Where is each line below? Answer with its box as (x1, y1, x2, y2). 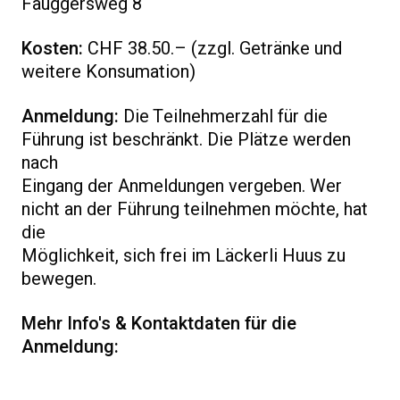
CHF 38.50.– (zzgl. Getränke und (83, 36, 342, 62)
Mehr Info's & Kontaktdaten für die (21, 311, 296, 337)
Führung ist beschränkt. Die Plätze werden (21, 127, 351, 153)
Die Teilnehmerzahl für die (123, 104, 328, 129)
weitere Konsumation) (21, 59, 196, 85)
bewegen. (21, 266, 96, 292)
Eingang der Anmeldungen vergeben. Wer (21, 173, 342, 199)
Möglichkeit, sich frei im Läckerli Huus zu (21, 243, 346, 269)
